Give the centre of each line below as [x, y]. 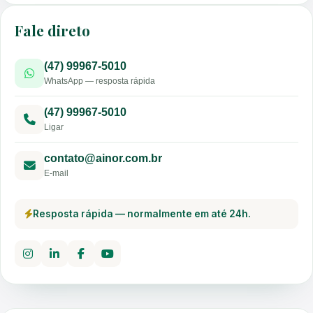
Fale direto [52, 30]
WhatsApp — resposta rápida [100, 81]
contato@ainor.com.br [103, 158]
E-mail [56, 173]
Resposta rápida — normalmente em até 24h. [142, 214]
